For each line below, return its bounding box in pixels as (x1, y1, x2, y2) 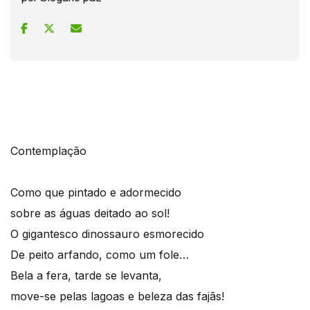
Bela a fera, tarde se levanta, (10, 268, 162, 282)
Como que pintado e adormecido (10, 185, 181, 199)
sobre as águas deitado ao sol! (10, 206, 170, 220)
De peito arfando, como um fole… (10, 247, 189, 262)
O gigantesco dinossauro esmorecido (10, 226, 204, 241)
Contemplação (10, 143, 86, 158)
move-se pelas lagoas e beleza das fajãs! (10, 289, 224, 303)
